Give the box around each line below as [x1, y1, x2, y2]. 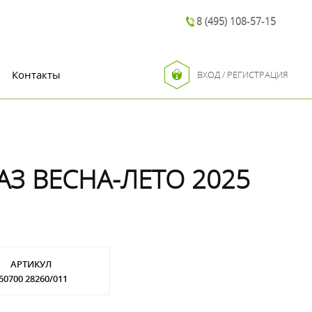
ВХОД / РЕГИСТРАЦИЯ [197, 68, 288, 81]
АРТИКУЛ [10, 257, 52, 270]
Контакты [12, 68, 61, 81]
